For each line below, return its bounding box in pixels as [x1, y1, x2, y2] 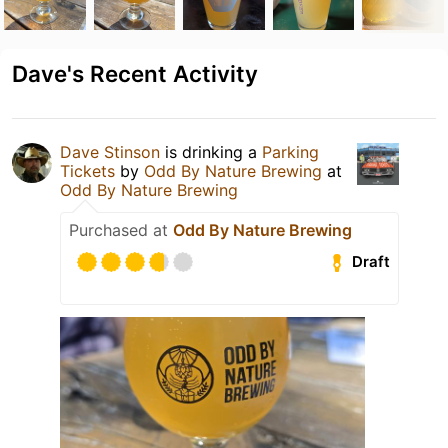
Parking [262, 141, 319, 162]
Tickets [60, 160, 115, 181]
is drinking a [160, 141, 262, 162]
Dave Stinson [60, 141, 160, 162]
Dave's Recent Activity [12, 59, 258, 87]
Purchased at [69, 219, 173, 240]
